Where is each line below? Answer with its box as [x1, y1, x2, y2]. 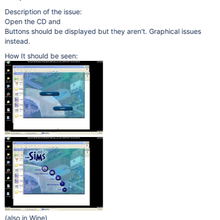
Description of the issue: [4, 7, 82, 16]
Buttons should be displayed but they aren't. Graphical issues [4, 27, 201, 35]
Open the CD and [4, 17, 63, 26]
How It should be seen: [4, 52, 78, 60]
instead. [4, 37, 30, 45]
